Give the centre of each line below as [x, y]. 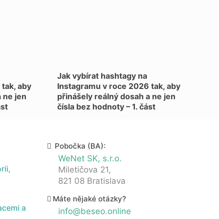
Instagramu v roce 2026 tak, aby [119, 86]
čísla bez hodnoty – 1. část [106, 107]
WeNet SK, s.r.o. [90, 158]
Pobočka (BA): [79, 146]
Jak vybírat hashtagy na [102, 76]
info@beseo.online [95, 211]
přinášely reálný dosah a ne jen [116, 96]
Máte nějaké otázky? [89, 199]
